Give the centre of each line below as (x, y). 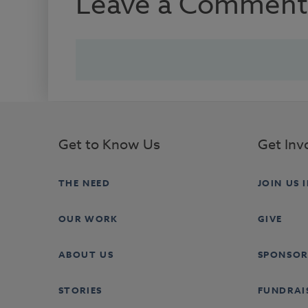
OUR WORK (88, 218)
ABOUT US (86, 254)
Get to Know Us (109, 144)
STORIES (80, 290)
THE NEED (84, 183)
